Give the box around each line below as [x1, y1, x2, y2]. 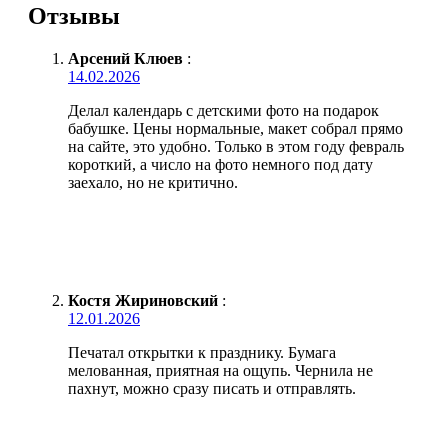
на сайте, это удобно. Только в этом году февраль [68, 137, 404, 155]
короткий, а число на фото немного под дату [68, 155, 373, 173]
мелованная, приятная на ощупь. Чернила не [68, 361, 373, 379]
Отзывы [28, 2, 120, 29]
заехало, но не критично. [68, 173, 238, 191]
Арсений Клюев [68, 49, 183, 67]
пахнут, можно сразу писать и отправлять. [68, 379, 356, 397]
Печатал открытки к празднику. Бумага [68, 343, 336, 361]
